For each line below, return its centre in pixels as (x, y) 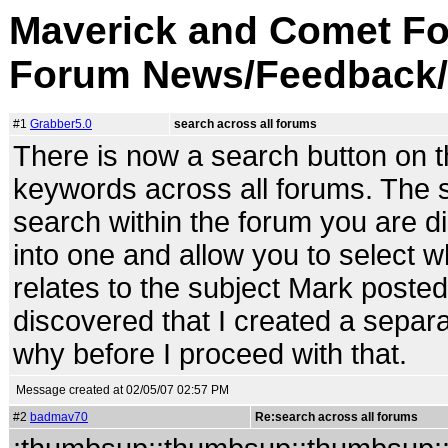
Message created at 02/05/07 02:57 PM (122, 390)
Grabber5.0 (61, 124)
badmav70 (59, 417)
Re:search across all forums (336, 417)
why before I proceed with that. (210, 354)
